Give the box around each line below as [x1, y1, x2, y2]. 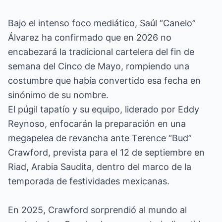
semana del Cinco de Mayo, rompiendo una [8, 61, 189, 71]
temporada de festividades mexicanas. [8, 176, 169, 186]
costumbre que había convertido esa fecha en [8, 75, 201, 86]
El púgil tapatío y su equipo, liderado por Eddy [8, 104, 199, 114]
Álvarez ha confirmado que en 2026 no [8, 32, 171, 43]
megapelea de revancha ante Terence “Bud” [8, 133, 192, 143]
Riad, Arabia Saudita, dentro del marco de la [8, 162, 191, 172]
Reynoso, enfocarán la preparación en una [8, 118, 186, 129]
